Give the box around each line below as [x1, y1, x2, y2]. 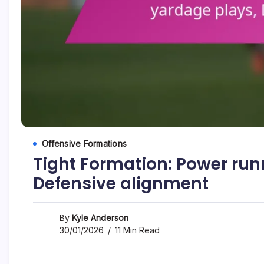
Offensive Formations [42, 138, 127, 149]
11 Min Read [113, 225, 160, 236]
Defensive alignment [33, 172, 209, 196]
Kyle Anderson [72, 213, 128, 223]
